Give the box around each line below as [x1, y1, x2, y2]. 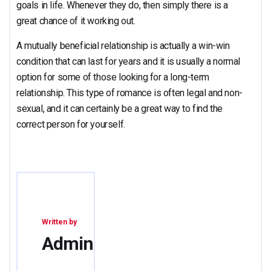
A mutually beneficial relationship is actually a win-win [16, 39, 230, 51]
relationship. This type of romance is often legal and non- [16, 87, 243, 99]
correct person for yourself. [16, 118, 125, 130]
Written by [42, 217, 77, 226]
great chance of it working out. [16, 15, 135, 27]
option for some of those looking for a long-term [16, 71, 209, 83]
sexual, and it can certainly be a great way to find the [16, 102, 223, 114]
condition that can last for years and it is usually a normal [16, 55, 241, 67]
